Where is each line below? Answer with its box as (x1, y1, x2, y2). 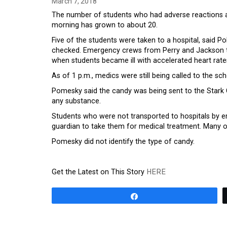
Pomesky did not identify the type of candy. (52, 137, 195, 146)
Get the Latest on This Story (52, 168, 146, 176)
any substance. (52, 97, 101, 105)
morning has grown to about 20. (52, 21, 158, 29)
